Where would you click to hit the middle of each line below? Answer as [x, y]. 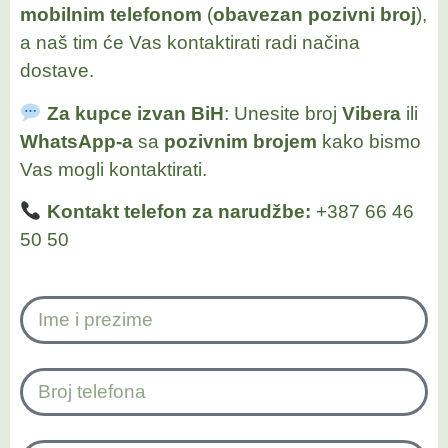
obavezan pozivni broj [314, 15]
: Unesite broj [282, 113]
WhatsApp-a [76, 141]
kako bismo [369, 141]
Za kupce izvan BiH [135, 113]
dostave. [57, 71]
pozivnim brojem [240, 141]
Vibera [371, 113]
